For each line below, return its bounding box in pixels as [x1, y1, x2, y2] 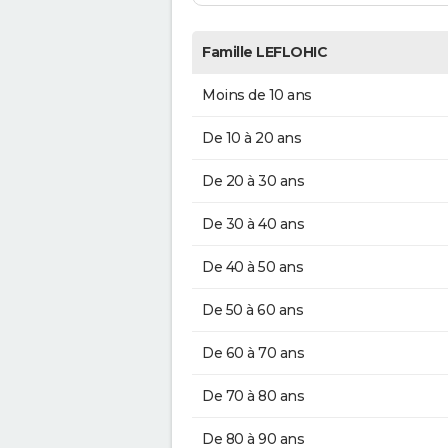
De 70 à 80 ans [202, 387, 304, 406]
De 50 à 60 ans [202, 301, 303, 320]
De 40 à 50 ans [202, 258, 303, 277]
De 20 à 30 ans [202, 172, 304, 191]
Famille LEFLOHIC [202, 43, 327, 62]
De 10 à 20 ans [202, 129, 301, 148]
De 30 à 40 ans [202, 215, 304, 234]
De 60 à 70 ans [202, 344, 304, 363]
